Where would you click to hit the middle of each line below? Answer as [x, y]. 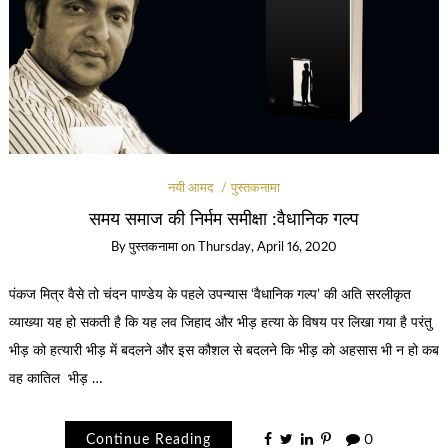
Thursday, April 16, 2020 [267, 248]
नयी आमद [190, 188]
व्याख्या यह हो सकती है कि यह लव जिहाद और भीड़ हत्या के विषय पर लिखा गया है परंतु [220, 323]
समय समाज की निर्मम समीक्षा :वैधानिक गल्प [224, 219]
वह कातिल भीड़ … [55, 379]
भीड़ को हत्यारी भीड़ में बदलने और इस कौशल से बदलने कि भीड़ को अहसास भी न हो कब [223, 351]
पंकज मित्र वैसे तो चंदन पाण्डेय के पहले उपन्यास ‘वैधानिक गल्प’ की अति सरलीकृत [209, 295]
